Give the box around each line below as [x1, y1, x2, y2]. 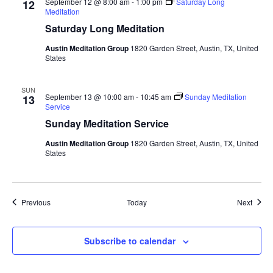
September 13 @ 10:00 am [44, 91, 134, 102]
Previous [21, 196, 51, 207]
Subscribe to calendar [84, 234, 175, 247]
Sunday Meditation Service [44, 116, 169, 130]
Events [49, 196, 73, 207]
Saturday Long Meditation [44, 21, 165, 35]
